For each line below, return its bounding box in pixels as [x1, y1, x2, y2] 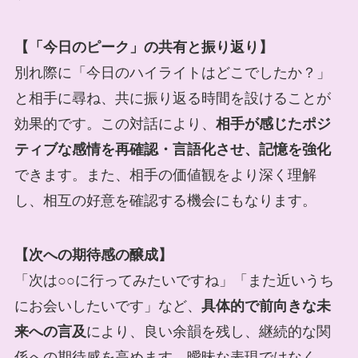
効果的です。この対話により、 [14, 116, 216, 133]
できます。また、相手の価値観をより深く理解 [14, 167, 316, 184]
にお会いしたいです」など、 [14, 297, 201, 314]
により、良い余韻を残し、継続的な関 [86, 323, 331, 340]
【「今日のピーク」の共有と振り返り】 [14, 39, 273, 56]
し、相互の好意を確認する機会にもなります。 [14, 193, 316, 209]
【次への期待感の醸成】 [14, 246, 173, 263]
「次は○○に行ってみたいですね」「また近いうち [14, 272, 334, 288]
